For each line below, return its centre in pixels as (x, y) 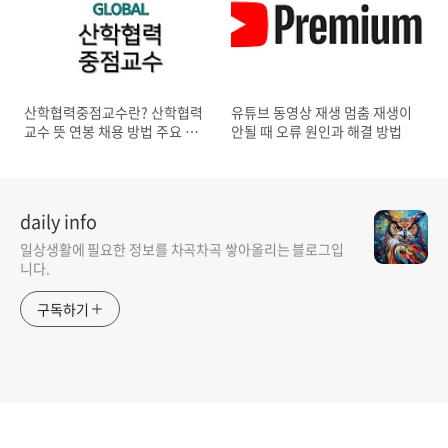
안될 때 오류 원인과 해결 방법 (317, 131)
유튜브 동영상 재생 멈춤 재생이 (322, 112)
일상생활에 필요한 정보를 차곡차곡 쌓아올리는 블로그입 (182, 249)
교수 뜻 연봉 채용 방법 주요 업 (111, 131)
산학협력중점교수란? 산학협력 (113, 112)
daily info (58, 222)
